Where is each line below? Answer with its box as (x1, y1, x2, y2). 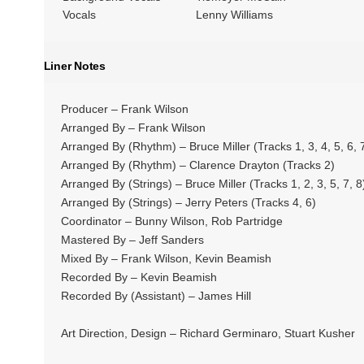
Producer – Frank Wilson (60, 102, 188, 115)
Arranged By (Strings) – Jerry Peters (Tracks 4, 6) (60, 195, 316, 209)
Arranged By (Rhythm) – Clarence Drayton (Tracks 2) (60, 158, 335, 171)
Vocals (62, 7, 96, 21)
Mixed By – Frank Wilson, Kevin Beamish (60, 251, 271, 265)
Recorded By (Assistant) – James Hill (60, 288, 251, 302)
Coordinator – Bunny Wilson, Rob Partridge (60, 214, 283, 227)
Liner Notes (43, 58, 106, 72)
